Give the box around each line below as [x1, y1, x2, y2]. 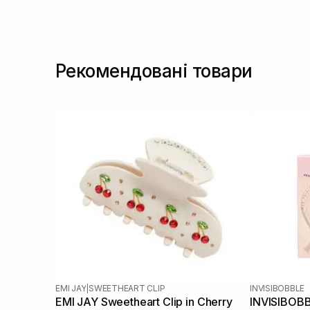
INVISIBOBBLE [250, 282, 305, 293]
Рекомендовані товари [55, 60, 253, 82]
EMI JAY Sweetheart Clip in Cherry [55, 294, 232, 309]
